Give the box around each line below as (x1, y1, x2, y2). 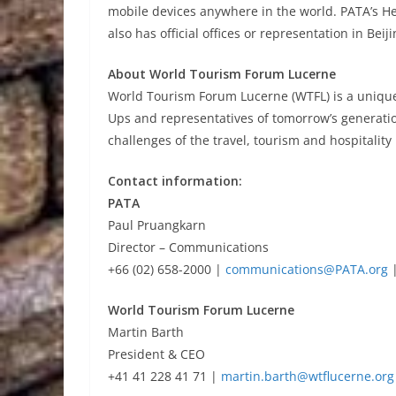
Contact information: (108, 172, 242, 189)
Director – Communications (108, 239, 269, 255)
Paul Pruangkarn (108, 217, 206, 233)
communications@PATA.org (225, 261, 388, 278)
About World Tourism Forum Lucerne (108, 65, 336, 82)
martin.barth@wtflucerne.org (221, 368, 394, 385)
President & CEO (108, 346, 205, 362)
